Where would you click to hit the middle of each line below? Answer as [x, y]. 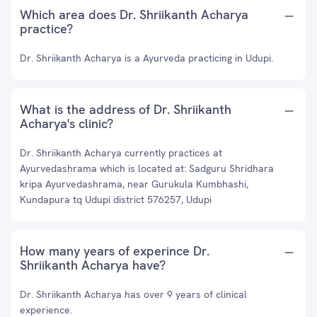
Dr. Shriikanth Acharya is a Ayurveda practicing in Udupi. [146, 58]
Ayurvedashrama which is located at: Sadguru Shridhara [147, 168]
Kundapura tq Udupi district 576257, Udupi [116, 200]
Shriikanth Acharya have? [93, 265]
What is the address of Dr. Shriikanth [126, 109]
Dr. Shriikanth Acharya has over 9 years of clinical [133, 294]
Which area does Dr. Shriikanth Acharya [134, 15]
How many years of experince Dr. [115, 251]
